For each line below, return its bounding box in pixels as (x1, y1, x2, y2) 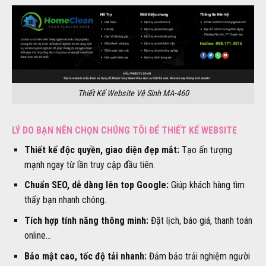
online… (24, 230, 51, 242)
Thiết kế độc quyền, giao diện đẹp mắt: (24, 144, 179, 156)
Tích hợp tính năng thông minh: (24, 215, 148, 227)
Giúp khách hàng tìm (168, 179, 245, 191)
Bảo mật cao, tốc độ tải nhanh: (24, 250, 147, 262)
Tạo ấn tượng (179, 144, 232, 156)
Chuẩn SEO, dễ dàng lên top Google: (24, 179, 169, 191)
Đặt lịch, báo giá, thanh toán (148, 215, 252, 227)
